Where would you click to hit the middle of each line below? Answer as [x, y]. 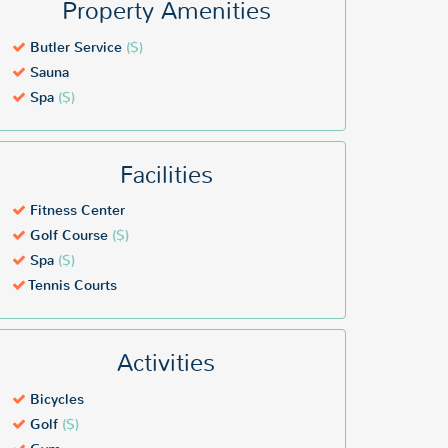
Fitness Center [75, 211]
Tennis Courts [71, 286]
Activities [166, 363]
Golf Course [69, 236]
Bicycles [55, 400]
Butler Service [76, 48]
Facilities [166, 175]
